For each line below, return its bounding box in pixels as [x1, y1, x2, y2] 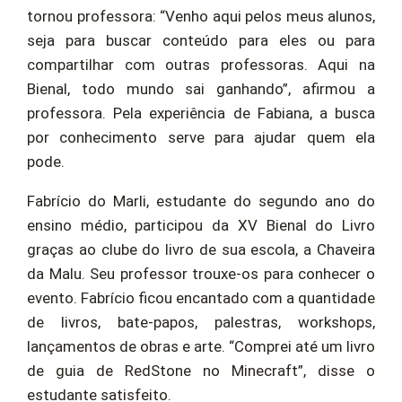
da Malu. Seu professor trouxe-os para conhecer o [27, 265, 375, 284]
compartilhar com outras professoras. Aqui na [27, 56, 375, 74]
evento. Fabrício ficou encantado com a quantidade [27, 289, 375, 308]
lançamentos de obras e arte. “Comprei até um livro [27, 337, 375, 356]
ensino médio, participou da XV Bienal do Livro [27, 216, 375, 235]
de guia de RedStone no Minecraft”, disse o [27, 362, 375, 380]
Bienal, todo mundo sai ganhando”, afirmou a [27, 80, 375, 99]
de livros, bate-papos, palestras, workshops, [27, 313, 375, 332]
